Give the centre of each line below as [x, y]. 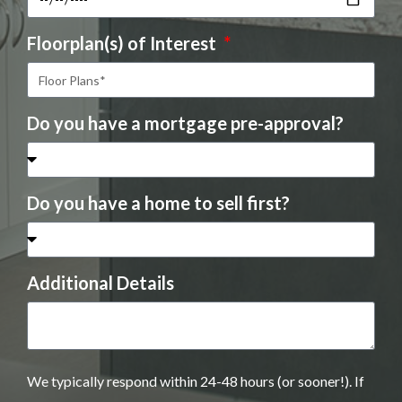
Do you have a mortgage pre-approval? [185, 123]
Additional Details [100, 283]
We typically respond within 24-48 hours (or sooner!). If [196, 381]
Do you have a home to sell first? [158, 203]
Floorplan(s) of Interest [123, 44]
